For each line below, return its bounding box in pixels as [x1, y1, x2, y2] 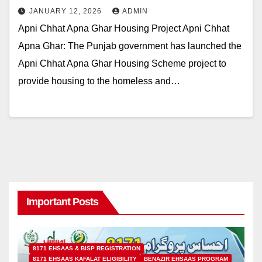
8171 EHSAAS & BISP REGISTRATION [33, 244, 140, 251]
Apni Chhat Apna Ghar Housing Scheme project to [18, 58, 226, 69]
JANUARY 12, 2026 [29, 7, 104, 16]
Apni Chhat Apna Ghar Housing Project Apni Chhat [18, 23, 229, 34]
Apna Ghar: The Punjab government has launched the [18, 41, 242, 51]
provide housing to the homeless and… [18, 76, 180, 87]
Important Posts [26, 195, 99, 208]
